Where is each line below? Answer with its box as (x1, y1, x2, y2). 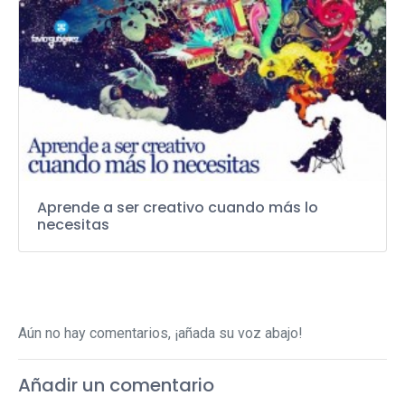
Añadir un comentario (18, 372, 214, 399)
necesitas (37, 214, 109, 236)
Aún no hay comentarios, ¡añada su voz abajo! (18, 325, 303, 343)
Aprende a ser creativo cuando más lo (37, 197, 318, 219)
